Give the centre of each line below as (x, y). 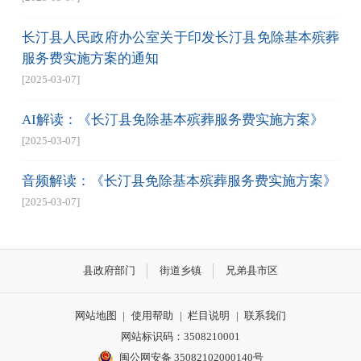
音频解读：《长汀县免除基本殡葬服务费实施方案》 (179, 180)
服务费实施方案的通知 (90, 59)
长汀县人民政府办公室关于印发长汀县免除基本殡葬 (180, 38)
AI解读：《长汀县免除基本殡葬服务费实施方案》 (172, 119)
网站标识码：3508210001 (180, 336)
